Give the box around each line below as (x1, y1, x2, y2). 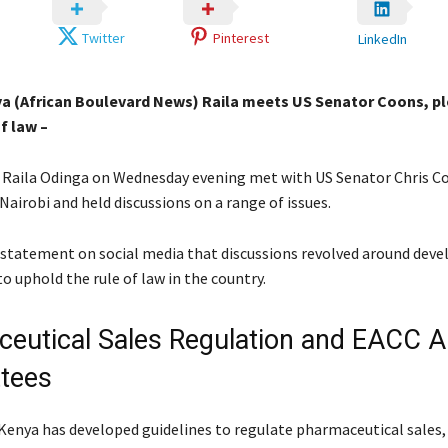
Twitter (82, 29, 126, 48)
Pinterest (212, 29, 269, 48)
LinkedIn (357, 29, 407, 48)
